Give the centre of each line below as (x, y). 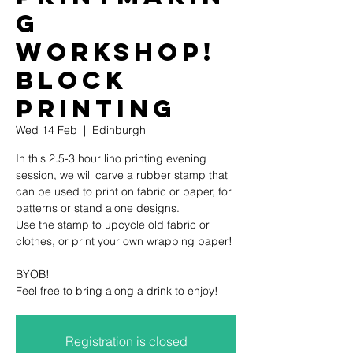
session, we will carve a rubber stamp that (122, 175)
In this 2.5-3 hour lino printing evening (111, 158)
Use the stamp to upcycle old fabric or (113, 224)
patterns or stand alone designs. (98, 208)
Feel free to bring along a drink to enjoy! (117, 290)
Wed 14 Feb (46, 130)
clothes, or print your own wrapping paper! (124, 241)
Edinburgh (119, 130)
